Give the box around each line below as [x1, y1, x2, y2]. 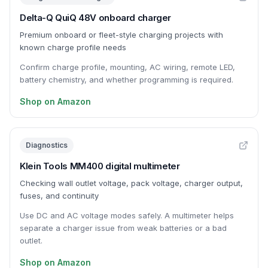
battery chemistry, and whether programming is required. [20, 75, 233, 84]
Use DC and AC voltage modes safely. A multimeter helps [20, 211, 234, 220]
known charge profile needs [20, 42, 126, 52]
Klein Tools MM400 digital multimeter [20, 160, 180, 172]
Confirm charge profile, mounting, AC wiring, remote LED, [20, 62, 235, 72]
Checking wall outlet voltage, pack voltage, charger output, [20, 178, 243, 188]
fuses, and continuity [20, 191, 99, 200]
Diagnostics [26, 141, 68, 150]
